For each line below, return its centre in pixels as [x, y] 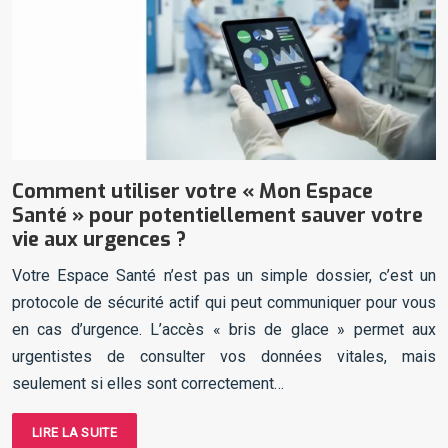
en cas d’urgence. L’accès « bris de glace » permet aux [224, 330]
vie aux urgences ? [99, 240]
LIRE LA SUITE [74, 433]
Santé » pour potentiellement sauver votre [217, 216]
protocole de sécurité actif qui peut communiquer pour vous [224, 303]
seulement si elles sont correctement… [148, 384]
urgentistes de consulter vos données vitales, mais [224, 357]
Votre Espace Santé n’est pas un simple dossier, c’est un [224, 276]
